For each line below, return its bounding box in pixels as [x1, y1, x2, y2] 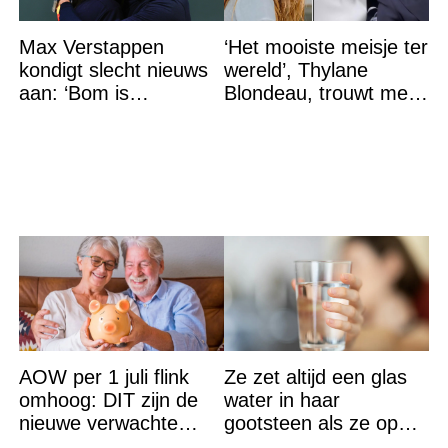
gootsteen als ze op [223, 412, 398, 435]
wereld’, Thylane [223, 59, 368, 82]
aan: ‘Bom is [18, 82, 129, 105]
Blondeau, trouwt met [223, 82, 414, 105]
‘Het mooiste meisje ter [223, 36, 428, 59]
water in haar [223, 389, 340, 412]
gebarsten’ [18, 105, 112, 128]
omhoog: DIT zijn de [18, 389, 198, 412]
